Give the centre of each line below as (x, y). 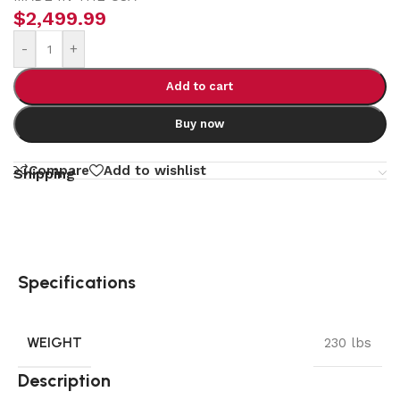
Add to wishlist (155, 170)
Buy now (200, 123)
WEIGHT (54, 343)
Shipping (44, 174)
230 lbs (348, 343)
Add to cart (200, 86)
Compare (59, 170)
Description (64, 381)
